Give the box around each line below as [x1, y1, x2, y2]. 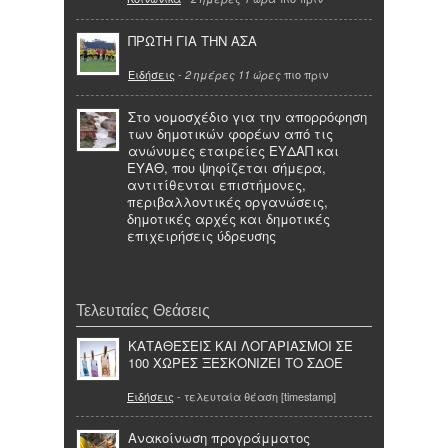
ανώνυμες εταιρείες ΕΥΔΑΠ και [128, 140, 339, 160]
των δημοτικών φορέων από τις [128, 123, 333, 143]
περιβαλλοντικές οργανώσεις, [127, 191, 328, 211]
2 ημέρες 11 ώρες [185, 66, 281, 82]
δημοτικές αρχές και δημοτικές [127, 208, 330, 228]
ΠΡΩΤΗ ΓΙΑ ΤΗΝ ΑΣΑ [128, 31, 257, 51]
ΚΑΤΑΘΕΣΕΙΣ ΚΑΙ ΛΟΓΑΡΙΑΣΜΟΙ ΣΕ [128, 336, 353, 356]
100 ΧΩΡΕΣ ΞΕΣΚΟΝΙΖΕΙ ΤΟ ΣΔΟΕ [128, 353, 343, 373]
